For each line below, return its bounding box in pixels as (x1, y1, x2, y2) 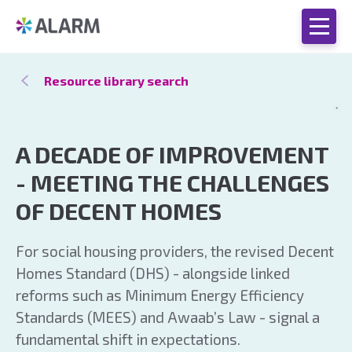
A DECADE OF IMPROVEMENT (16, 140, 328, 168)
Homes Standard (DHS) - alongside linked (16, 264, 290, 282)
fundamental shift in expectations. (16, 330, 240, 348)
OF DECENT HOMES (16, 196, 222, 225)
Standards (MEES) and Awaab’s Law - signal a (16, 308, 320, 326)
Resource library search (44, 73, 189, 88)
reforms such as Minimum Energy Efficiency (16, 286, 304, 304)
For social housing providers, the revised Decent (16, 242, 334, 260)
